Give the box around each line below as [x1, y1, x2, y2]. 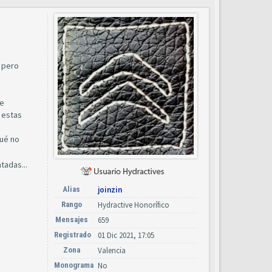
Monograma [54, 260, 93, 270]
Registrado [54, 229, 91, 239]
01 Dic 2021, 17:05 [98, 229, 154, 240]
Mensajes [55, 214, 88, 224]
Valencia [98, 245, 126, 256]
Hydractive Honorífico [98, 199, 169, 210]
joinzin [98, 184, 122, 195]
